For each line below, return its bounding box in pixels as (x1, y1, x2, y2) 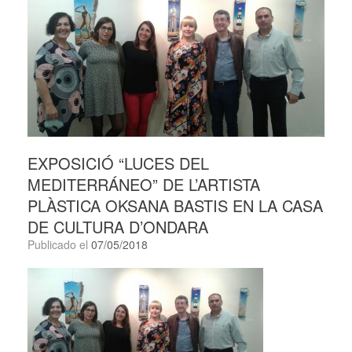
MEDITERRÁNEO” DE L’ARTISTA (27, 173, 260, 196)
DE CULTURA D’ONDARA (27, 215, 208, 239)
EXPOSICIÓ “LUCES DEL (27, 152, 209, 175)
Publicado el (35, 236, 91, 253)
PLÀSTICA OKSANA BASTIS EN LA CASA (27, 194, 323, 218)
